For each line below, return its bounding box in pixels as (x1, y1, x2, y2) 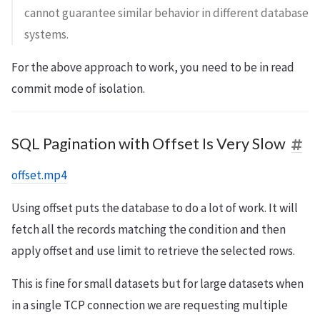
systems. (24, 26, 69, 42)
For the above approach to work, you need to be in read (11, 59, 294, 75)
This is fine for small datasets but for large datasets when (11, 275, 304, 291)
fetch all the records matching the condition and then (11, 221, 286, 237)
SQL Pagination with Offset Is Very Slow (11, 134, 286, 153)
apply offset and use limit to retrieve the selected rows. (11, 242, 295, 259)
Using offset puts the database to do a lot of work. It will (11, 199, 298, 216)
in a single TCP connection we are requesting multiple (11, 296, 288, 313)
